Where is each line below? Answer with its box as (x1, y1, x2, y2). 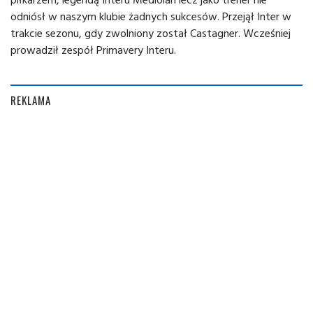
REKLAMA (10, 92, 51, 108)
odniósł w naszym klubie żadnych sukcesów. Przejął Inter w (10, 8, 291, 24)
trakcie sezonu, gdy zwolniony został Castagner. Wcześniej (10, 24, 291, 41)
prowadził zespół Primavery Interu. (10, 41, 176, 58)
